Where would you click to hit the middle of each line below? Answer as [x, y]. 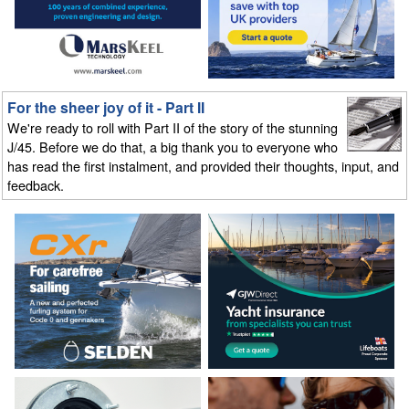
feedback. [36, 185]
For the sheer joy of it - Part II [106, 108]
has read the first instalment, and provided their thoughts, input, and [204, 166]
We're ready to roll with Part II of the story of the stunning [173, 128]
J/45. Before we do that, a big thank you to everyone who [173, 147]
